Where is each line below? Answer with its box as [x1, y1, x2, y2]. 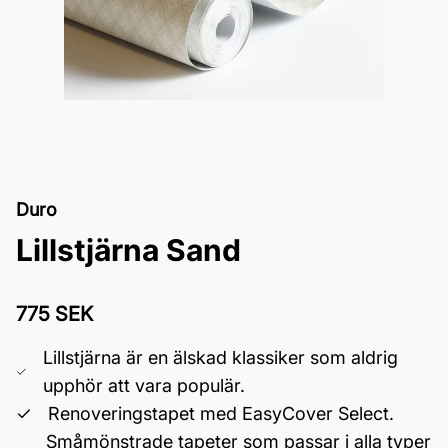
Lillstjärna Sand [16, 232, 241, 268]
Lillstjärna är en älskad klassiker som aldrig [43, 347, 399, 368]
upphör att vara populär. [43, 375, 246, 396]
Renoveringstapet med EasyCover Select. [48, 403, 394, 424]
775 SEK [16, 302, 93, 326]
